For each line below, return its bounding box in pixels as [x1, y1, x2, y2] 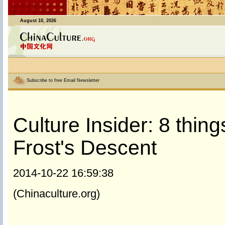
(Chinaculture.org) [13, 187, 100, 200]
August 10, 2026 [20, 18, 56, 23]
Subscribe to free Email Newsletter [26, 78, 99, 83]
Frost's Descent [13, 136, 157, 159]
